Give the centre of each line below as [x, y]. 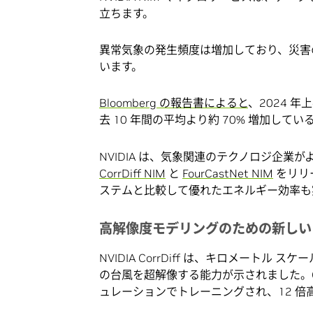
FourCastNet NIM [228, 173]
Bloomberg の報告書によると [174, 103]
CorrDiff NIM [132, 173]
